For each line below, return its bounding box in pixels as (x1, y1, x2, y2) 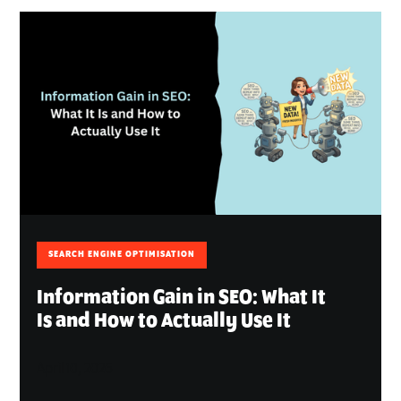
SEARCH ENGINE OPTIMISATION (48, 249, 196, 260)
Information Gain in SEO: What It (37, 286, 327, 309)
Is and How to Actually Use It (37, 310, 292, 332)
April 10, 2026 (37, 360, 114, 378)
